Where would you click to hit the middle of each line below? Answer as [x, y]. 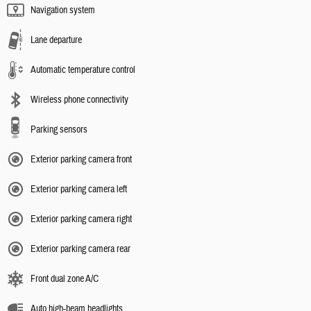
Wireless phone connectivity [79, 100]
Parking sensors [59, 129]
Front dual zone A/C [65, 279]
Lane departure [56, 40]
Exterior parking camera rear [81, 249]
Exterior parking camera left [79, 189]
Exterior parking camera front [81, 159]
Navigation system [63, 10]
